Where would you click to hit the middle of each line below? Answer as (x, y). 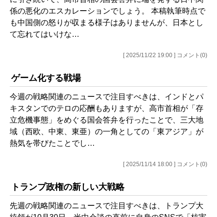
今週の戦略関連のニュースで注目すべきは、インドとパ (107, 96)
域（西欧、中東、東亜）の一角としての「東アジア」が (107, 131)
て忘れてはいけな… (45, 34)
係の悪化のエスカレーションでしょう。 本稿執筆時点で (108, 11)
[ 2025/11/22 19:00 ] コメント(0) (165, 55)
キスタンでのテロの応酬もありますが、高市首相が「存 (107, 108)
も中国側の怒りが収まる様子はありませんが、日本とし (107, 22)
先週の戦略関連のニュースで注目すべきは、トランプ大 (107, 205)
